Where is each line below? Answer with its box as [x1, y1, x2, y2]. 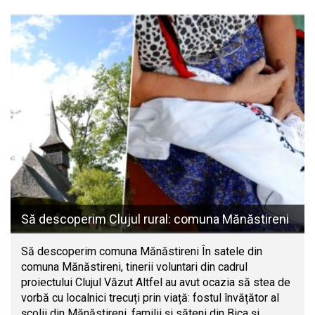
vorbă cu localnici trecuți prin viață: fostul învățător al [21, 291, 279, 305]
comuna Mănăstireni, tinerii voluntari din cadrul [21, 260, 247, 274]
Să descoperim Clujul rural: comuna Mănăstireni [21, 212, 289, 227]
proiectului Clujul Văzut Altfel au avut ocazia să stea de [21, 276, 290, 290]
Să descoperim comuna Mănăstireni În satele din [21, 245, 262, 259]
